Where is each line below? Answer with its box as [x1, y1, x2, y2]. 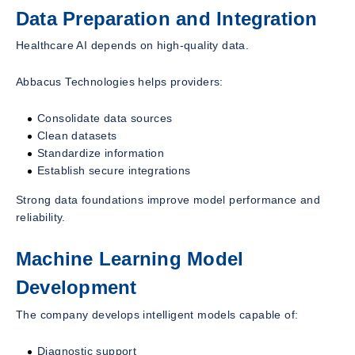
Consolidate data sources [37, 112, 173, 125]
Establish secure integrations [37, 164, 191, 177]
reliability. [16, 211, 66, 224]
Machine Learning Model [16, 248, 244, 270]
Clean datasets [37, 129, 117, 143]
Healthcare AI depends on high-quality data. [16, 39, 250, 52]
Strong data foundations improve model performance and [16, 193, 321, 207]
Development [16, 277, 137, 299]
